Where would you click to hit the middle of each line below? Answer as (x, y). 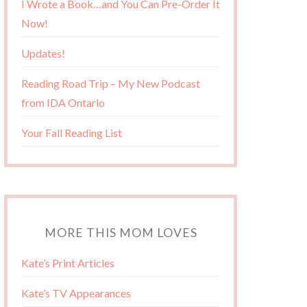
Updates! (43, 53)
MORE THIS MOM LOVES (121, 233)
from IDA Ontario (63, 102)
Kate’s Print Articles (68, 263)
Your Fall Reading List (72, 133)
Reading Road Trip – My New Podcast (111, 83)
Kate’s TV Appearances (76, 293)
